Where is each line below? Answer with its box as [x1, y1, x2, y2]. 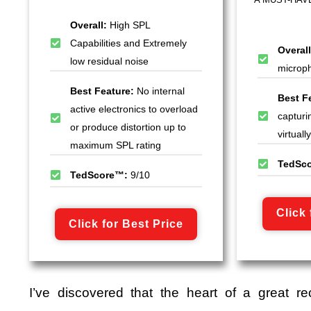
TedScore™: [70, 169, 131, 181]
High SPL [110, 19, 150, 31]
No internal [137, 85, 185, 97]
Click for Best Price [69, 218, 184, 230]
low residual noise [70, 56, 149, 67]
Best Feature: [70, 85, 137, 97]
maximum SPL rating [70, 140, 161, 151]
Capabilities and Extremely [70, 37, 187, 49]
